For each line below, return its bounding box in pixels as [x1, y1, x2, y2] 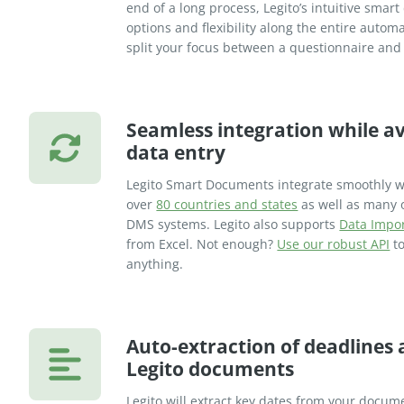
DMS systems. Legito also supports [126, 216, 340, 234]
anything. [126, 255, 184, 273]
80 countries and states [156, 196, 298, 214]
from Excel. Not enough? [126, 235, 278, 253]
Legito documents [126, 356, 295, 382]
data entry [126, 140, 226, 166]
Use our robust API [277, 235, 390, 253]
